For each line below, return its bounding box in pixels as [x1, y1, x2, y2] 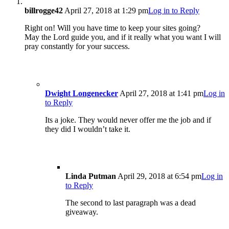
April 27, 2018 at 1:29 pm [63, 6, 148, 15]
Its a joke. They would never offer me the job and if [45, 115, 211, 124]
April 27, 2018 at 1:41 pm [118, 88, 203, 98]
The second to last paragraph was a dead [65, 198, 196, 207]
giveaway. [65, 207, 98, 216]
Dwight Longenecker [45, 88, 118, 98]
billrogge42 [25, 6, 63, 15]
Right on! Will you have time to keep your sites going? [25, 23, 200, 32]
